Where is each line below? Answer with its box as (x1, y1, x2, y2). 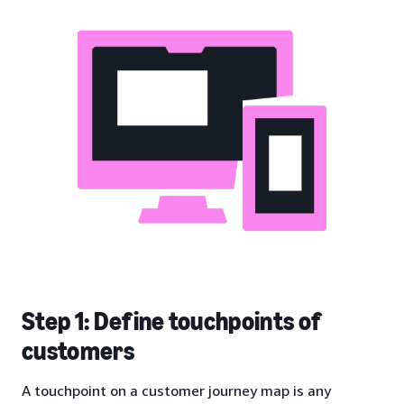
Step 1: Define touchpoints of (22, 306, 321, 336)
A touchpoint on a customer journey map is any (22, 381, 331, 399)
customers (22, 335, 134, 366)
